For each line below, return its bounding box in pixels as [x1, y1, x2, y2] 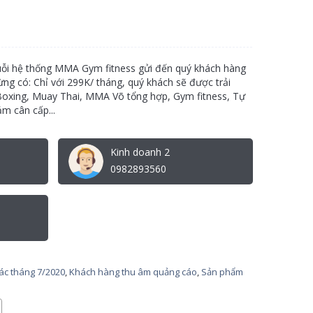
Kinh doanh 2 [110, 145, 170, 159]
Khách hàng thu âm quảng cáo [69, 265, 197, 278]
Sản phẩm [201, 265, 243, 278]
